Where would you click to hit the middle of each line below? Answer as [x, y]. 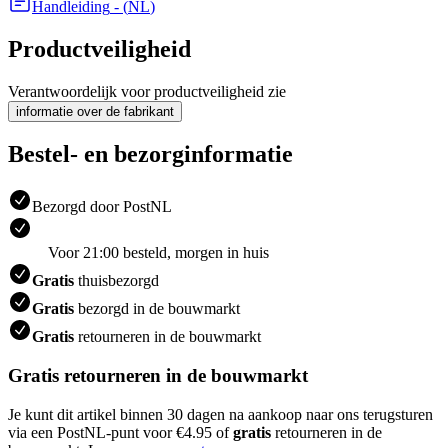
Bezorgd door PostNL [102, 207]
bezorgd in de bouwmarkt [157, 309]
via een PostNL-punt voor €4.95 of [120, 432]
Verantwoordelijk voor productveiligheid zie [147, 91]
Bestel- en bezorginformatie [150, 154]
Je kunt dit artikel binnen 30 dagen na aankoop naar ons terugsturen [220, 414]
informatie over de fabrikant [95, 111]
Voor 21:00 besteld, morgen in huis [158, 253]
